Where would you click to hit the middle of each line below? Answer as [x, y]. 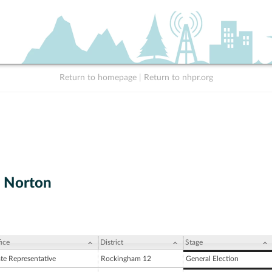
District [112, 243]
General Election [212, 259]
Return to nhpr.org [178, 78]
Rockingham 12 [126, 259]
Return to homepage [98, 78]
